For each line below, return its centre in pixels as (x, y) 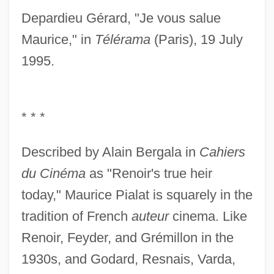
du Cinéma (53, 174)
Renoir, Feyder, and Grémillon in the (127, 238)
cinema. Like (208, 217)
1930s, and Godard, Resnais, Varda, (128, 259)
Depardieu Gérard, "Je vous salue (121, 18)
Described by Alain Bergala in (110, 152)
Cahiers (222, 152)
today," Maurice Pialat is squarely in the (137, 195)
